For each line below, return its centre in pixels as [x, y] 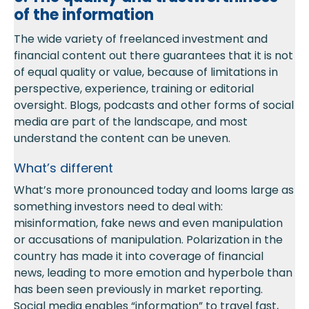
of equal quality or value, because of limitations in [146, 72]
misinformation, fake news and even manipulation [148, 223]
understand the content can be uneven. [122, 139]
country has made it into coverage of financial [139, 257]
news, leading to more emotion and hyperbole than [153, 273]
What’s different [63, 168]
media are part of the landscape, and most [131, 122]
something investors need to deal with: [118, 207]
